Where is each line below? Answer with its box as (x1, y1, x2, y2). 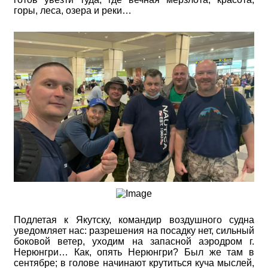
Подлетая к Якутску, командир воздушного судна (14, 214, 254, 225)
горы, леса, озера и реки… (14, 5, 132, 16)
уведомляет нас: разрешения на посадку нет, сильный (14, 225, 254, 236)
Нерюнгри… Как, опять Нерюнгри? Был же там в (14, 246, 254, 257)
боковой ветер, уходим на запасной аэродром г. (14, 236, 254, 246)
